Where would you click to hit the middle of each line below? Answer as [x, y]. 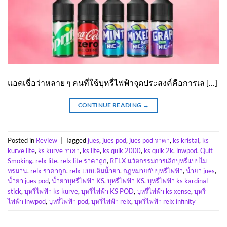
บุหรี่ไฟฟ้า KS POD [107, 191]
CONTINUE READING [110, 105]
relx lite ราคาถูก [84, 160]
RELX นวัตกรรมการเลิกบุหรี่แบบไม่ [158, 160]
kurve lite [21, 150]
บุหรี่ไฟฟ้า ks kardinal [178, 181]
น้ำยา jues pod [28, 181]
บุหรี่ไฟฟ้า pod [68, 201]
